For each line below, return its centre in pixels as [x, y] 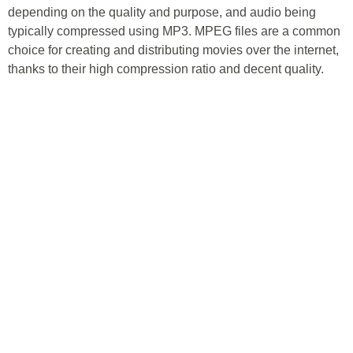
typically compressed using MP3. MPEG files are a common [174, 31]
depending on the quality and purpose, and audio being [162, 12]
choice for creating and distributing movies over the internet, [173, 50]
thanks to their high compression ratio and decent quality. [166, 69]
